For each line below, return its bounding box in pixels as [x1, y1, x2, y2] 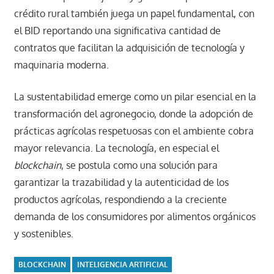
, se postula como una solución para [61, 159, 218, 172]
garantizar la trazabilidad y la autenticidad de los [13, 176, 229, 189]
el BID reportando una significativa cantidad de [13, 24, 221, 37]
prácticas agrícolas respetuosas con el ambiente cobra [13, 125, 254, 138]
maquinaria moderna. [13, 59, 109, 72]
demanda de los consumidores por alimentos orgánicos [13, 210, 256, 223]
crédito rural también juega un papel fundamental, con [13, 7, 254, 20]
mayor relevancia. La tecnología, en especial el [13, 142, 219, 155]
